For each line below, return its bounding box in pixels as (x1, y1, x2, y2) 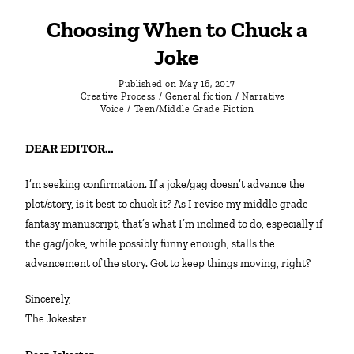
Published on (119, 77, 177, 89)
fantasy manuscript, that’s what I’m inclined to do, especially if (25, 217, 323, 232)
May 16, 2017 (179, 77, 235, 89)
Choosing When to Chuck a (46, 17, 307, 43)
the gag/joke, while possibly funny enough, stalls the (25, 237, 276, 251)
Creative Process (80, 90, 156, 102)
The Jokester (25, 312, 88, 326)
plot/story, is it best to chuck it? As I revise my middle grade (25, 198, 309, 212)
